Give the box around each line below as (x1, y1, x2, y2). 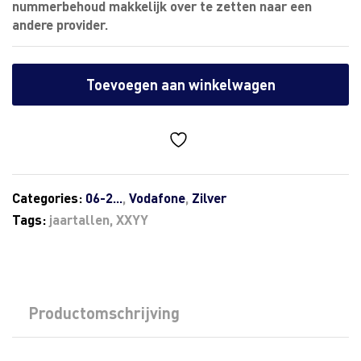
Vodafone (129, 189, 185, 206)
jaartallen (49, 210, 110, 228)
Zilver (192, 189, 226, 206)
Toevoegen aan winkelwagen (85, 75, 276, 93)
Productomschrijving (28, 302, 180, 322)
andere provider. (12, 15, 108, 33)
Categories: (12, 189, 85, 206)
